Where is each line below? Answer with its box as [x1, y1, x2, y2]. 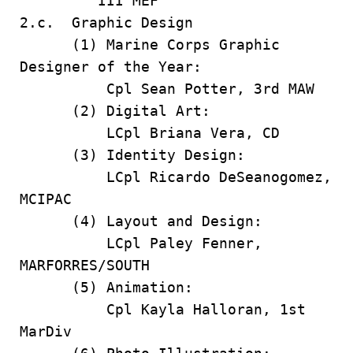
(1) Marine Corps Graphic [20, 36, 280, 53]
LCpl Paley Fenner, [20, 235, 262, 251]
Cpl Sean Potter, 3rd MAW [20, 80, 314, 97]
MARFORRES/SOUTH [20, 257, 150, 273]
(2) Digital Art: [20, 102, 210, 119]
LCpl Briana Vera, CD [20, 124, 280, 141]
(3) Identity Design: [20, 147, 245, 163]
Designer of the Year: [20, 58, 202, 75]
